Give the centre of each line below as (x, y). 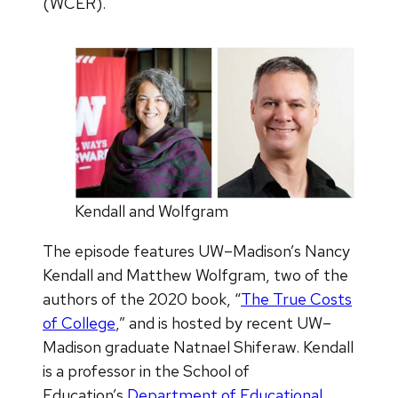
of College (79, 322)
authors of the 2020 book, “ (142, 298)
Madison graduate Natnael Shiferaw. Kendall (198, 346)
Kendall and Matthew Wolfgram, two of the (195, 275)
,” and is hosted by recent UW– (223, 322)
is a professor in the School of (146, 370)
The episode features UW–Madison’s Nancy (196, 251)
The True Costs (296, 298)
